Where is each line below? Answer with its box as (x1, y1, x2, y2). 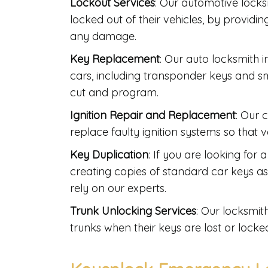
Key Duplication (70, 148, 148, 162)
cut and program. (70, 86, 159, 100)
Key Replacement (70, 52, 160, 66)
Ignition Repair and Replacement (70, 108, 236, 123)
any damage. (70, 29, 136, 44)
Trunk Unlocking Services (70, 204, 196, 218)
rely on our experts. (70, 181, 166, 196)
